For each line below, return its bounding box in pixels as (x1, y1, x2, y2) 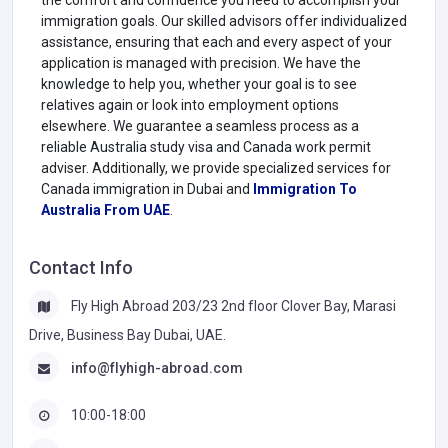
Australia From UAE (41, 201, 170, 218)
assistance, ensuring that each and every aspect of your (41, 33, 392, 50)
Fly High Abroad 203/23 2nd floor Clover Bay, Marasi (71, 297, 396, 314)
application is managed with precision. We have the (41, 54, 361, 71)
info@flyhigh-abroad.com (71, 359, 243, 376)
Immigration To (253, 180, 357, 197)
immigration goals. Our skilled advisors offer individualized (41, 12, 407, 29)
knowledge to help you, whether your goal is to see (41, 75, 357, 92)
